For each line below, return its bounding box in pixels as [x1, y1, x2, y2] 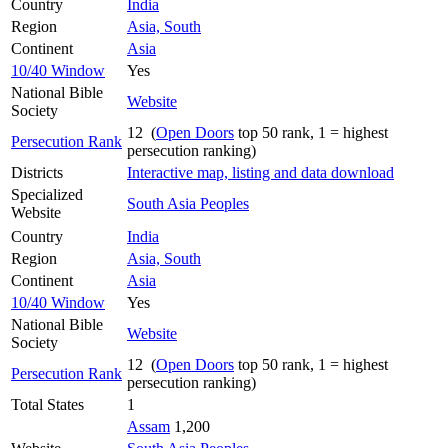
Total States [11, 395, 84, 413]
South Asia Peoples [127, 194, 249, 212]
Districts [11, 163, 63, 181]
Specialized [11, 185, 83, 203]
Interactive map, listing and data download [127, 163, 394, 181]
